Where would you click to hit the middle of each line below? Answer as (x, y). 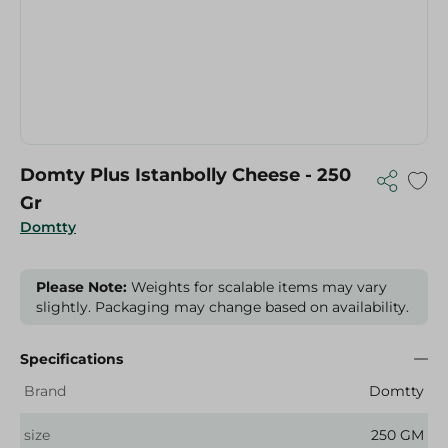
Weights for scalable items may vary (257, 287)
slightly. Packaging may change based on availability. (222, 307)
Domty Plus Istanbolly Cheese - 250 (185, 175)
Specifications (71, 359)
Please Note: (81, 287)
